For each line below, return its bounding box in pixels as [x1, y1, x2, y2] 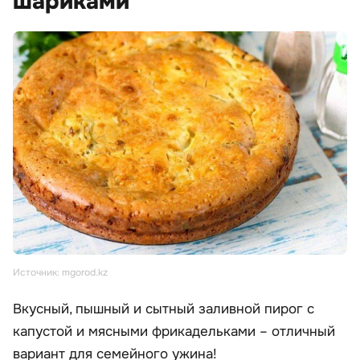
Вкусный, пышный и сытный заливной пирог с [13, 301, 314, 318]
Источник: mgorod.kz [13, 266, 108, 280]
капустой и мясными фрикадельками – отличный [13, 323, 335, 341]
